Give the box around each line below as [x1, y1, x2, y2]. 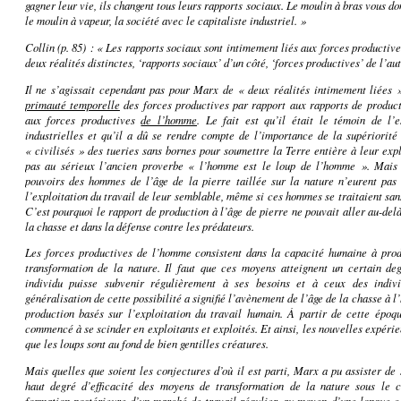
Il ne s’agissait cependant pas [24, 81, 166, 97]
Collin [24, 38, 55, 55]
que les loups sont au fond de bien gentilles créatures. [24, 336, 269, 352]
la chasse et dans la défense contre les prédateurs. [24, 218, 254, 234]
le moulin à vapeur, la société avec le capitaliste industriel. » [24, 12, 306, 28]
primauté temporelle [24, 96, 120, 112]
